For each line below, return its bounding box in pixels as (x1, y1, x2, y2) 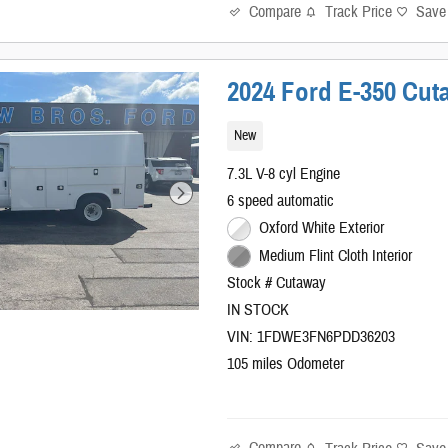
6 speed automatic (227, 190, 335, 211)
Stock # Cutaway (227, 273, 327, 294)
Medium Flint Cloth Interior (258, 245, 412, 266)
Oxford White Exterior (258, 217, 384, 238)
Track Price (325, 2, 393, 23)
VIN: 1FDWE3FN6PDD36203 (227, 327, 396, 348)
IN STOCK (227, 300, 290, 321)
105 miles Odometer (227, 354, 345, 375)
